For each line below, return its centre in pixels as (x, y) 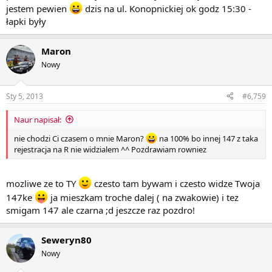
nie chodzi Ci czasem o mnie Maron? (80, 138)
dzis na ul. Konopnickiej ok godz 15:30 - (167, 9)
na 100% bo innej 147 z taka (208, 138)
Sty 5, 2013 (25, 96)
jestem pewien (38, 9)
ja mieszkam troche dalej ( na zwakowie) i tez (143, 198)
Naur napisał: (38, 119)
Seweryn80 (66, 240)
